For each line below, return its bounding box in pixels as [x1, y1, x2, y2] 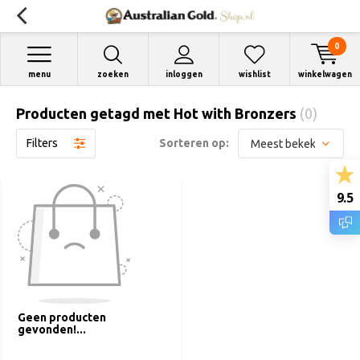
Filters [27, 137, 58, 149]
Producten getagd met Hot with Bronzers [16, 105, 300, 121]
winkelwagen [298, 70, 352, 79]
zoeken [97, 70, 129, 79]
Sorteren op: [159, 137, 229, 149]
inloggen [165, 70, 202, 79]
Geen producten [18, 311, 106, 325]
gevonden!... [18, 323, 86, 337]
